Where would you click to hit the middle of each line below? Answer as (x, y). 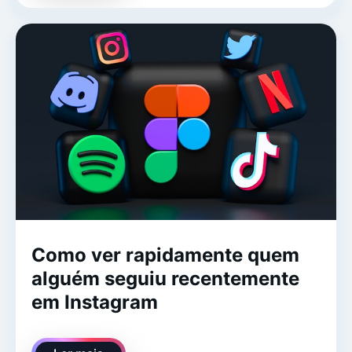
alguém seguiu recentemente (165, 278)
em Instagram (95, 302)
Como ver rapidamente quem (165, 255)
